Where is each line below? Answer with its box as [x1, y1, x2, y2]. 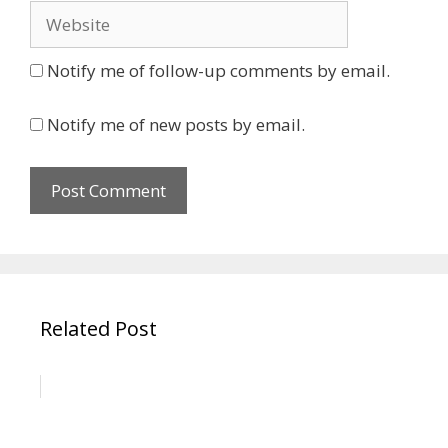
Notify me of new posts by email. [47, 113, 305, 136]
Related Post [40, 314, 157, 342]
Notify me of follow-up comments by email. [47, 58, 390, 82]
